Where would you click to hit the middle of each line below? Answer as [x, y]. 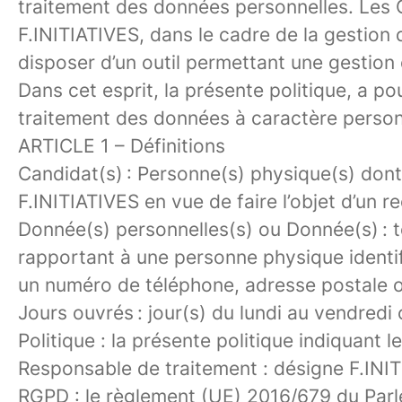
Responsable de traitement [138, 368]
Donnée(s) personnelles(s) [135, 229]
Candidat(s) [70, 174]
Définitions [178, 146]
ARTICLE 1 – [74, 146]
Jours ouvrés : [83, 313]
